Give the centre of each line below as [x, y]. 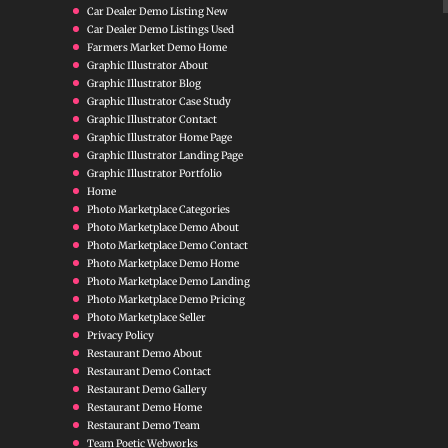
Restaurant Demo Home [144, 407]
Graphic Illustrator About [147, 65]
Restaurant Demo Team [143, 425]
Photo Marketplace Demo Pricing [165, 299]
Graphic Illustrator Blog [143, 83]
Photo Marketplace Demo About [162, 227]
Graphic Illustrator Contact [151, 119]
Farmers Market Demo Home [156, 47]
